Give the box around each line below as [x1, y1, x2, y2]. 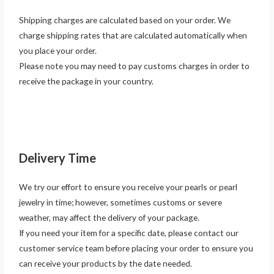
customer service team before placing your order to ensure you [19, 243, 254, 254]
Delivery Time [19, 150, 97, 166]
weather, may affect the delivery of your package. [19, 212, 200, 223]
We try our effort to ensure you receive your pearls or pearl [19, 182, 238, 193]
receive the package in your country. [19, 75, 154, 86]
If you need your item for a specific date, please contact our [19, 228, 239, 239]
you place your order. [19, 45, 97, 56]
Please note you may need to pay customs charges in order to [19, 60, 250, 71]
